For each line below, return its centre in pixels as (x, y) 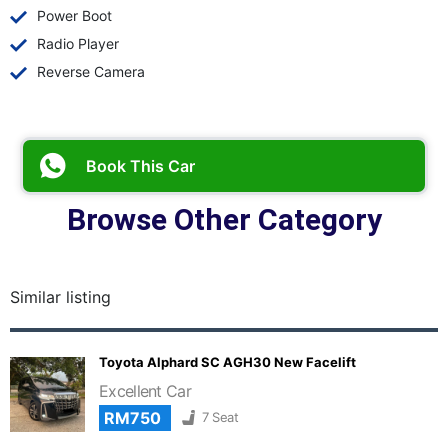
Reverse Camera (91, 71)
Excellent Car (145, 390)
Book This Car (140, 165)
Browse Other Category (224, 219)
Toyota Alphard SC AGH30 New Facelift (227, 361)
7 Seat (220, 416)
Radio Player (78, 43)
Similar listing (60, 296)
